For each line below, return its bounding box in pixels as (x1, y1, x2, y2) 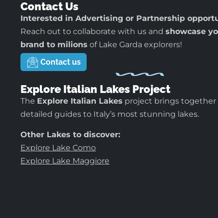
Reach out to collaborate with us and (20, 26, 165, 36)
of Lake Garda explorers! (88, 39, 182, 49)
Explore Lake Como (20, 143, 96, 152)
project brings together (123, 96, 216, 106)
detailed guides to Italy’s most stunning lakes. (20, 109, 199, 119)
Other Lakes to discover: (20, 129, 120, 139)
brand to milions (20, 39, 88, 49)
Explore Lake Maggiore (20, 156, 109, 165)
